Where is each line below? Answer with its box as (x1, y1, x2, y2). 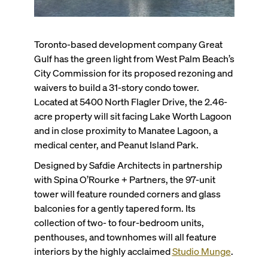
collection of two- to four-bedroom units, (33, 215, 204, 229)
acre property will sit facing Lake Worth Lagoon (33, 109, 232, 122)
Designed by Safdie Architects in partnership (33, 158, 223, 171)
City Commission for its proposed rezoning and (33, 66, 233, 79)
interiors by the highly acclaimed (33, 244, 172, 257)
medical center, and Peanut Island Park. (33, 138, 199, 151)
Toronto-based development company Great (33, 37, 223, 50)
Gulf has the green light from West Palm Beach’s (33, 51, 234, 65)
